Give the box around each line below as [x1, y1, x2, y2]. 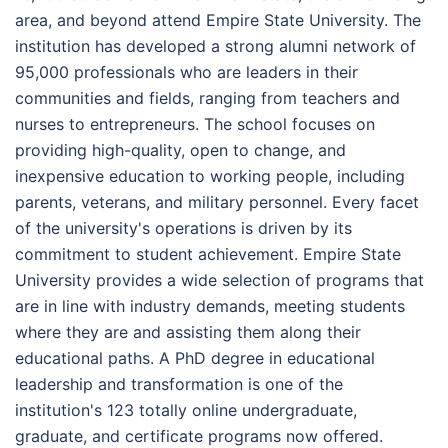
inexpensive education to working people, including [15, 165, 405, 186]
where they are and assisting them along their [15, 321, 361, 342]
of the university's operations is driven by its [15, 217, 352, 238]
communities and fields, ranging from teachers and [15, 87, 400, 108]
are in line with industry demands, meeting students [15, 295, 405, 316]
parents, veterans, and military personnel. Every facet [15, 191, 419, 212]
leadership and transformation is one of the [15, 373, 343, 394]
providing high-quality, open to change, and [15, 139, 346, 160]
